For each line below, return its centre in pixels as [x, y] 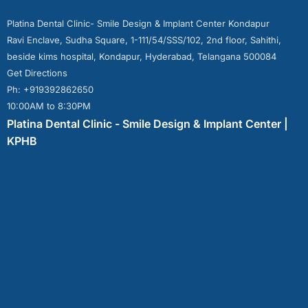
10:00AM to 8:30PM [49, 106]
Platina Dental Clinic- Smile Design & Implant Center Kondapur [138, 23]
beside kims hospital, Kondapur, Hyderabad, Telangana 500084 [142, 56]
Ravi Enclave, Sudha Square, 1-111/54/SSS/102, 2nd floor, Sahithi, [144, 40]
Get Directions [37, 73]
